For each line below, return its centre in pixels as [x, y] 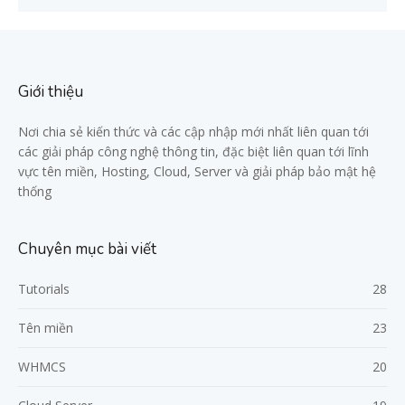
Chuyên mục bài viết [87, 249]
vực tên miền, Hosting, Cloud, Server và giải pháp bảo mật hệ [197, 171]
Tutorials [44, 288]
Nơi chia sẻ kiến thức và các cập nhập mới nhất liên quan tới [193, 131]
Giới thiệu [51, 91]
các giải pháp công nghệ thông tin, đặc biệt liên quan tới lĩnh [193, 151]
